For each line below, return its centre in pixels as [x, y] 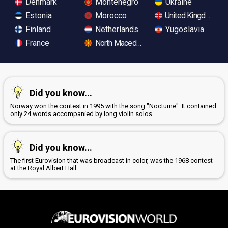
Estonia [38, 15]
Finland [37, 29]
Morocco [110, 15]
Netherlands [116, 29]
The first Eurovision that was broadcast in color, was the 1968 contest [111, 160]
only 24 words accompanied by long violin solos [81, 113]
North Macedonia [121, 43]
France [36, 43]
